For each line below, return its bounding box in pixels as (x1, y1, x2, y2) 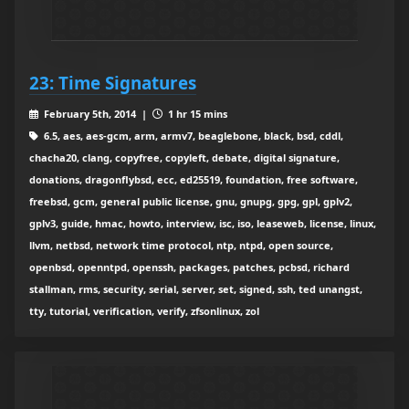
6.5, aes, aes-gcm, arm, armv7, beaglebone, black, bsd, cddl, (40, 129, 343, 143)
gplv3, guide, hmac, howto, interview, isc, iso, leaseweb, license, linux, (29, 216, 376, 231)
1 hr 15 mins (164, 107, 227, 121)
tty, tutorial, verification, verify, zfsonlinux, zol (29, 304, 259, 319)
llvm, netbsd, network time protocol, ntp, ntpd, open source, (29, 238, 333, 253)
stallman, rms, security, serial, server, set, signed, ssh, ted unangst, (29, 282, 362, 297)
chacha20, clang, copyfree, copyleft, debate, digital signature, (29, 151, 340, 165)
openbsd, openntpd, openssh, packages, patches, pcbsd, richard (29, 260, 350, 275)
